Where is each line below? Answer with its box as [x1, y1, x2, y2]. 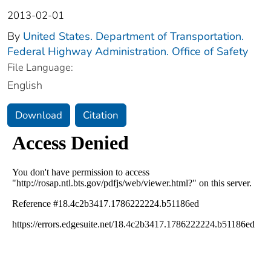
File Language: [7, 60, 73, 75]
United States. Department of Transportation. [23, 29, 244, 44]
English [7, 78, 42, 93]
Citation [83, 108, 119, 123]
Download [15, 108, 62, 123]
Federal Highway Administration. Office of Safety [7, 44, 248, 59]
